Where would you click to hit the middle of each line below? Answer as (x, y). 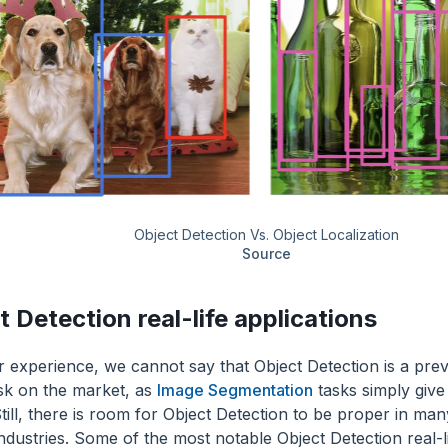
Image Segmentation (235, 389)
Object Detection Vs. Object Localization (266, 234)
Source (266, 253)
